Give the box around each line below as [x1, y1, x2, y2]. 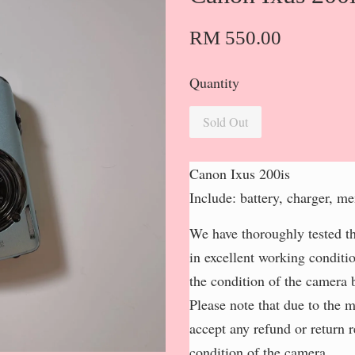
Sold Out [203, 113, 248, 130]
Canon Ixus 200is [189, 164, 290, 183]
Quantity [189, 73, 239, 92]
